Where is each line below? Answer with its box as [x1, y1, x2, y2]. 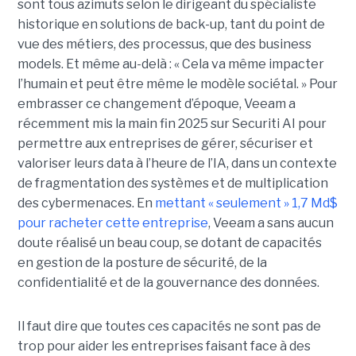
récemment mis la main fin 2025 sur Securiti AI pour [17, 115, 327, 131]
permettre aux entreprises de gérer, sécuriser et [17, 135, 313, 151]
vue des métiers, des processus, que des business [17, 36, 311, 52]
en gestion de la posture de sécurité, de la [17, 254, 267, 270]
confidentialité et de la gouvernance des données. [17, 274, 319, 290]
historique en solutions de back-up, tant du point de [17, 16, 325, 32]
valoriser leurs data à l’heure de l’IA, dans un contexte [17, 155, 337, 171]
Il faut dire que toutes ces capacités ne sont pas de [17, 318, 321, 334]
